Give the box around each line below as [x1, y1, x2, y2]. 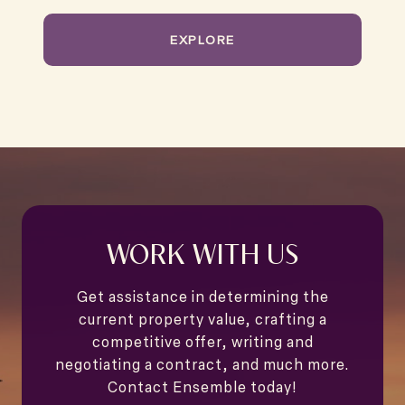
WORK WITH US [106, 232, 299, 272]
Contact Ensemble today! [108, 377, 297, 398]
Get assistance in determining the [76, 287, 329, 307]
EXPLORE [170, 31, 235, 49]
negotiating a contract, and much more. [55, 354, 350, 375]
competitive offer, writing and [91, 332, 314, 353]
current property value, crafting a [78, 309, 327, 330]
